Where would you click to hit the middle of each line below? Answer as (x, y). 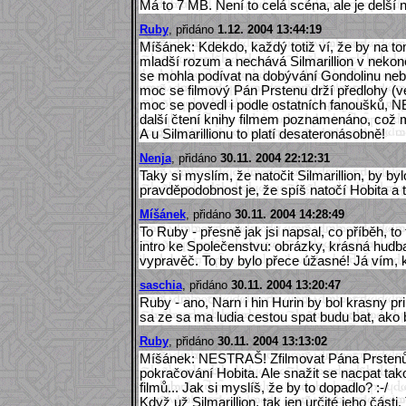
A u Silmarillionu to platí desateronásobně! (262, 134)
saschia (160, 285)
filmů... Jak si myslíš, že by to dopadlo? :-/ (263, 387)
